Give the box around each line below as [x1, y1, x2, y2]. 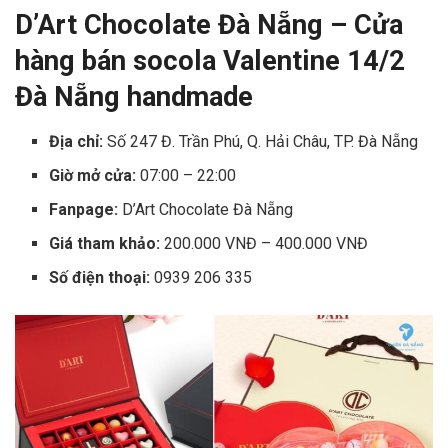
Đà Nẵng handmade [15, 80, 253, 113]
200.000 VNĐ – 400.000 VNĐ [160, 233, 369, 253]
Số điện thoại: [49, 267, 151, 287]
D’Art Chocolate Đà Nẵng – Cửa [15, 8, 403, 41]
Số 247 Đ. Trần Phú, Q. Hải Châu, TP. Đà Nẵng [103, 131, 419, 151]
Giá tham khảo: [49, 233, 161, 253]
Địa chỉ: [49, 131, 104, 151]
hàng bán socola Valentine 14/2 [15, 44, 405, 77]
